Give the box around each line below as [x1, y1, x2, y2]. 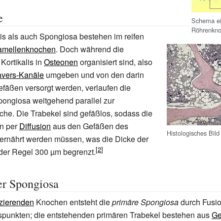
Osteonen [44, 56, 78, 68]
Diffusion [19, 120, 51, 132]
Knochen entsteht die [34, 196, 112, 208]
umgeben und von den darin [44, 69, 144, 80]
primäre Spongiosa [112, 196, 179, 208]
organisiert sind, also [78, 56, 152, 68]
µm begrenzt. [50, 146, 96, 157]
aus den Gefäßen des [51, 120, 128, 132]
